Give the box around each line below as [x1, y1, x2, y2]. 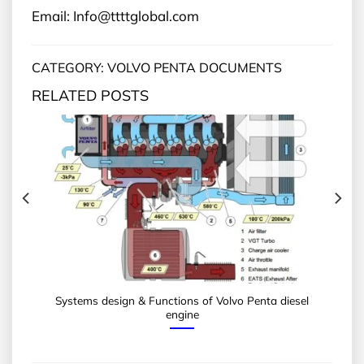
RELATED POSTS [32, 85, 149, 105]
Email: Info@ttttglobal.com [32, 6, 199, 24]
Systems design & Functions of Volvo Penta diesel [55, 293, 309, 308]
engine [165, 307, 199, 322]
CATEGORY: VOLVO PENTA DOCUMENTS [32, 58, 282, 76]
